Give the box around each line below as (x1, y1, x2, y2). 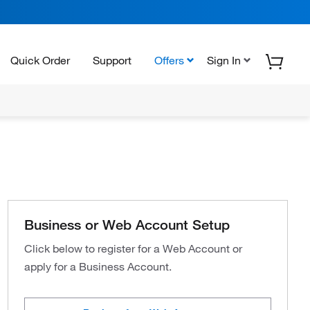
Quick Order (10, 53, 70, 67)
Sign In (207, 53, 241, 67)
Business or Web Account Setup (24, 217, 230, 233)
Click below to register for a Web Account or (24, 241, 242, 255)
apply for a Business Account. (24, 259, 172, 273)
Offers (154, 53, 184, 67)
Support (93, 53, 131, 67)
